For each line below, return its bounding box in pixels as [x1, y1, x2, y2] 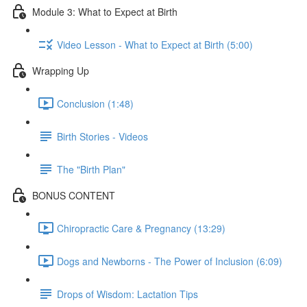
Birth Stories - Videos [57, 129, 148, 143]
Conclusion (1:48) [57, 96, 134, 110]
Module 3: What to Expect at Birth [32, 4, 177, 19]
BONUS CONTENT [32, 188, 115, 202]
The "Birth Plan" [57, 162, 125, 176]
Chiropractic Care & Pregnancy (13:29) [57, 221, 225, 235]
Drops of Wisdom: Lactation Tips [57, 286, 198, 301]
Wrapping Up [32, 63, 89, 77]
